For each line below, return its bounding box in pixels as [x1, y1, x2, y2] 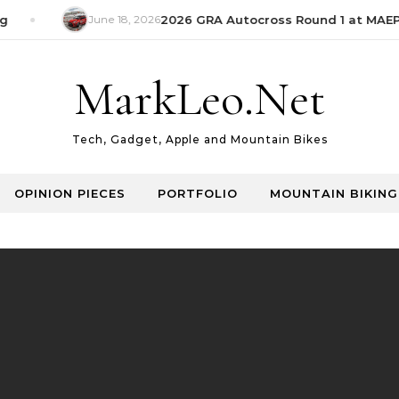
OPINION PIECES [14, 186, 126, 200]
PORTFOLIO [158, 186, 238, 200]
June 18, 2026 [76, 12, 149, 26]
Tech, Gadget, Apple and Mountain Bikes [71, 133, 328, 146]
